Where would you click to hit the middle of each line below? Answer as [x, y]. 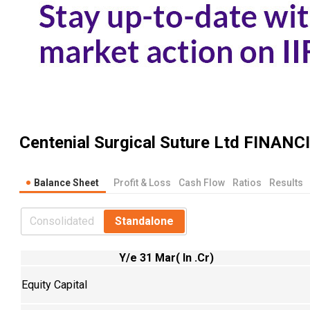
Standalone [144, 221]
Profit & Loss [142, 182]
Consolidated [62, 221]
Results [286, 182]
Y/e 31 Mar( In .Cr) [166, 257]
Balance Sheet [66, 182]
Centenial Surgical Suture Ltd [129, 143]
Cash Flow [202, 182]
